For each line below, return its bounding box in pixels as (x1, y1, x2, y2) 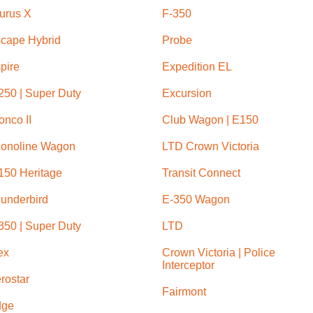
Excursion (162, 87, 212, 99)
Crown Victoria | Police (162, 246, 275, 259)
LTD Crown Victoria (162, 140, 259, 152)
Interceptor (162, 259, 214, 271)
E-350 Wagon (162, 193, 230, 205)
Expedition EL (162, 60, 232, 73)
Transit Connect (162, 166, 240, 179)
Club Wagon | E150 (162, 113, 259, 126)
